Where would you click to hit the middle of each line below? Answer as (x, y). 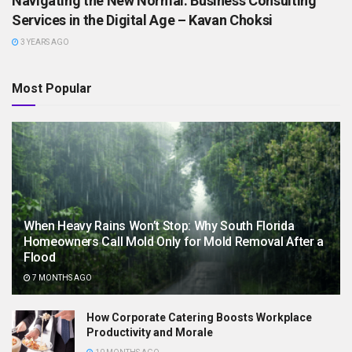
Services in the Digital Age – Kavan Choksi (142, 20)
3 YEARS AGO (44, 42)
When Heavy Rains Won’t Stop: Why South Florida (159, 225)
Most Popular (52, 88)
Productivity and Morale (150, 332)
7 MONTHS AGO (61, 277)
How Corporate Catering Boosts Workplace (199, 317)
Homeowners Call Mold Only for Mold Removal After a (174, 241)
